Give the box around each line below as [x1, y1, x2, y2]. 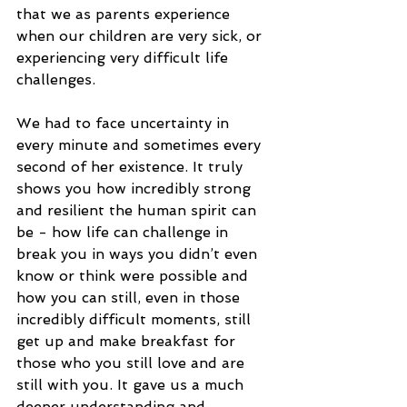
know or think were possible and [16, 267, 253, 285]
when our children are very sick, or [16, 27, 266, 45]
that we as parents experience [16, 5, 234, 24]
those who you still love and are [16, 354, 249, 372]
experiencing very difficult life [16, 49, 233, 67]
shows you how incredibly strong [16, 180, 255, 198]
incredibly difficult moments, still [16, 311, 255, 329]
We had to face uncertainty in [16, 114, 233, 133]
